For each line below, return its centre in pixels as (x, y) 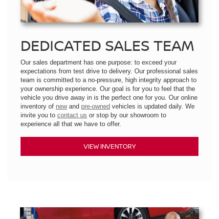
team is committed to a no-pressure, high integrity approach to (109, 80)
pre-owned (96, 107)
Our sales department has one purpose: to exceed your (99, 63)
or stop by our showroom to (127, 115)
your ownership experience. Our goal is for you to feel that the (108, 89)
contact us (72, 115)
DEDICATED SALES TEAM (107, 45)
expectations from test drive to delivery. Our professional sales (109, 71)
